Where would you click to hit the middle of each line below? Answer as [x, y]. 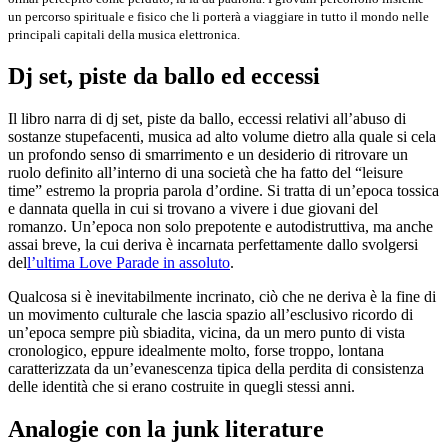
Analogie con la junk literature [166, 428]
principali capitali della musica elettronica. [124, 34]
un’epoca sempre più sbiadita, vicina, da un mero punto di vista [206, 332]
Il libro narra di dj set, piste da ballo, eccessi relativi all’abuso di [207, 118]
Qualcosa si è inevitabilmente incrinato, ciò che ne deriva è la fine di [222, 296]
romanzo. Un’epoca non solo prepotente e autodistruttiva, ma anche [220, 226]
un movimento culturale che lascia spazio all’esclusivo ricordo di [210, 314]
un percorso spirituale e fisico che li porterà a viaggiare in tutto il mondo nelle [218, 16]
